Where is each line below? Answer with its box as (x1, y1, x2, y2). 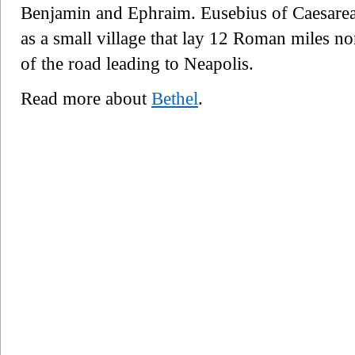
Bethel (151, 88, 198, 109)
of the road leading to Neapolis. (21, 53, 254, 74)
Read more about (21, 88, 151, 109)
